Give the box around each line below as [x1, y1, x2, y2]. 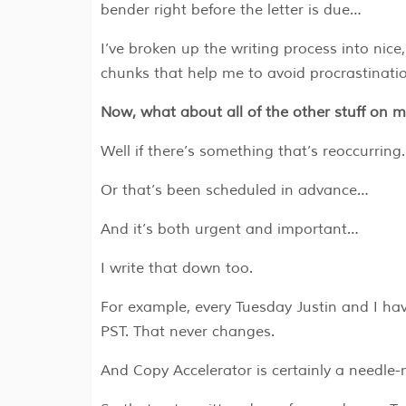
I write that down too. [100, 259, 253, 278]
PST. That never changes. [100, 323, 275, 342]
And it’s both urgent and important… [100, 220, 359, 239]
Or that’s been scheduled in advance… [100, 181, 369, 200]
